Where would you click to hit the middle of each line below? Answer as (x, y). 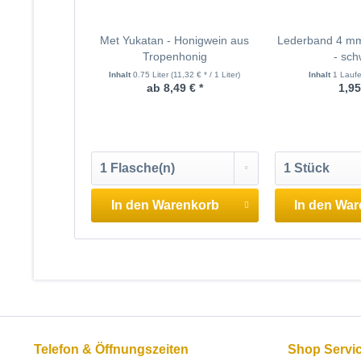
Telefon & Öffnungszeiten (111, 350)
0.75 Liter (152, 75)
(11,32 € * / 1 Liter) (206, 75)
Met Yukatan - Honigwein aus (175, 40)
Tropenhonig (174, 56)
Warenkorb (185, 205)
